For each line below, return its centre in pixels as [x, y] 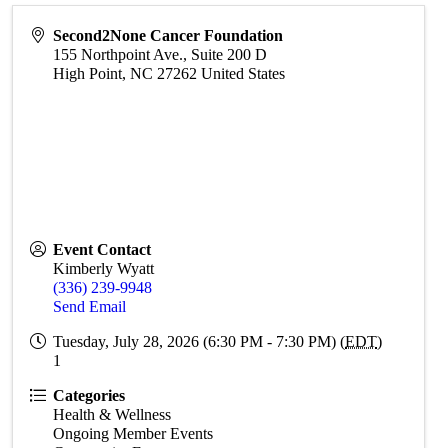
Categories [89, 395]
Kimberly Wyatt [104, 268]
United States [243, 73]
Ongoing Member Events [133, 433]
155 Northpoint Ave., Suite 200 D [160, 54]
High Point [88, 73]
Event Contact [102, 249]
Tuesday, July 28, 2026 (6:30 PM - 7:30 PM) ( [199, 341]
